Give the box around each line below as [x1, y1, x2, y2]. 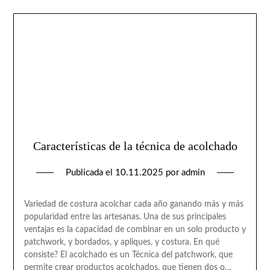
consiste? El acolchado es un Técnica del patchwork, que [24, 251, 233, 260]
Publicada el [65, 168, 115, 178]
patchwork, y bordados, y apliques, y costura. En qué [24, 238, 219, 247]
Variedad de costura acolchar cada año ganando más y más [24, 200, 243, 209]
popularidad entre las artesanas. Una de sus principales [24, 213, 226, 222]
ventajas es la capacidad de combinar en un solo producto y [24, 225, 246, 234]
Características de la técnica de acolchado [33, 139, 237, 153]
